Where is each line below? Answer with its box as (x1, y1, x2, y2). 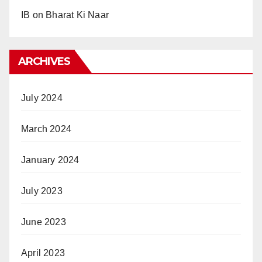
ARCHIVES (18, 55, 70, 68)
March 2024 (21, 124, 71, 134)
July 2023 (21, 186, 63, 196)
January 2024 (21, 155, 80, 165)
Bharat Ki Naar (46, 10, 109, 20)
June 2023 (21, 217, 66, 227)
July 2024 (21, 93, 63, 103)
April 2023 (21, 248, 65, 258)
